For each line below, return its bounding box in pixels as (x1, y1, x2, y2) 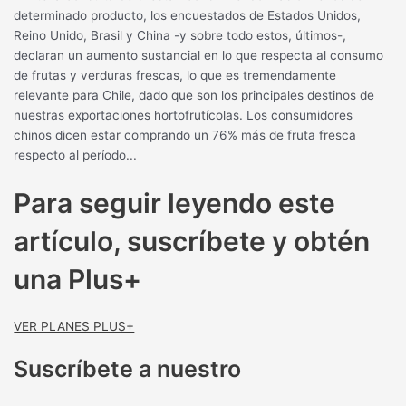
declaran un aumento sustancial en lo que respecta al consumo (14, 48, 384, 63)
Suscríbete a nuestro (14, 355, 242, 383)
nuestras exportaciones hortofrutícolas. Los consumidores (14, 108, 353, 123)
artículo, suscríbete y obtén (14, 224, 371, 257)
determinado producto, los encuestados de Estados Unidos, (14, 8, 362, 24)
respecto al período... (14, 148, 138, 163)
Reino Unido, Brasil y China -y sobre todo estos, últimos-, (14, 28, 347, 43)
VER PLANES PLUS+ (14, 318, 135, 333)
